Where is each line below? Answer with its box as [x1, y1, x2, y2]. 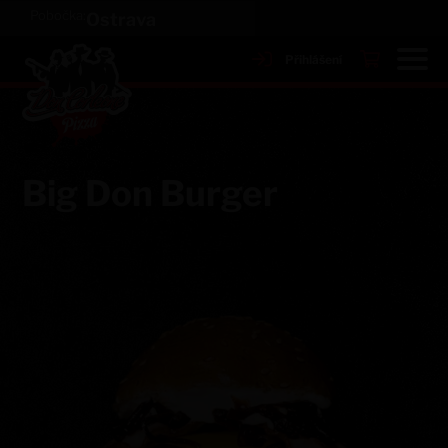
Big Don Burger [22, 172, 279, 215]
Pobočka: [29, 7, 86, 23]
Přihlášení [284, 51, 342, 67]
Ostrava [85, 9, 156, 30]
